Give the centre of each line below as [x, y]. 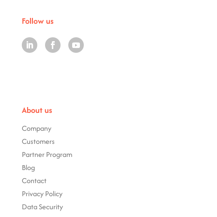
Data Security [42, 206]
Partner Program [47, 154]
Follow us [38, 21]
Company [36, 128]
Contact [34, 180]
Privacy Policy [42, 193]
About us [37, 110]
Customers [38, 141]
